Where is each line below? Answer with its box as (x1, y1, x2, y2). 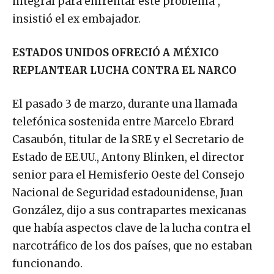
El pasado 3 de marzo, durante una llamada (12, 97, 237, 111)
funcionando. (12, 257, 83, 271)
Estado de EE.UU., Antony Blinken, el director (12, 150, 244, 165)
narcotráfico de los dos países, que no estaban (12, 239, 253, 253)
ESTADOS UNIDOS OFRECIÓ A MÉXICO (12, 46, 219, 60)
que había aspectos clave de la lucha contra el (12, 221, 251, 235)
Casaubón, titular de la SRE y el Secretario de (12, 133, 244, 147)
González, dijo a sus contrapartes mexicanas (12, 204, 246, 218)
